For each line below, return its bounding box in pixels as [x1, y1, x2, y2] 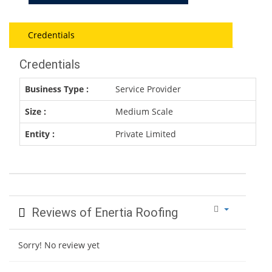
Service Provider [115, 83, 181, 95]
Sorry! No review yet [18, 239, 100, 251]
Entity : [25, 128, 55, 140]
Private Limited [115, 128, 176, 140]
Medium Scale [115, 106, 173, 117]
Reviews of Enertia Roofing [25, 205, 178, 220]
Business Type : [25, 83, 89, 95]
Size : [25, 106, 46, 117]
